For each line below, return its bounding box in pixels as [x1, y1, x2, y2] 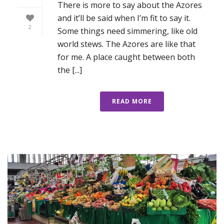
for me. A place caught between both [57, 51, 195, 62]
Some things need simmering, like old [57, 25, 197, 36]
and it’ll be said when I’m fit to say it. [57, 12, 190, 23]
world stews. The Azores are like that [57, 38, 195, 49]
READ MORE [112, 96, 152, 105]
